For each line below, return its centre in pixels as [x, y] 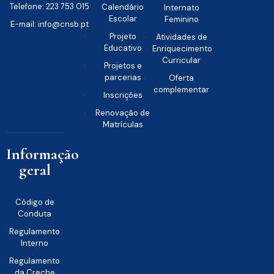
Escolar [123, 18]
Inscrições [123, 95]
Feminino [181, 19]
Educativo [123, 48]
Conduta [35, 213]
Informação [43, 154]
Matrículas [123, 124]
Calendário [123, 7]
